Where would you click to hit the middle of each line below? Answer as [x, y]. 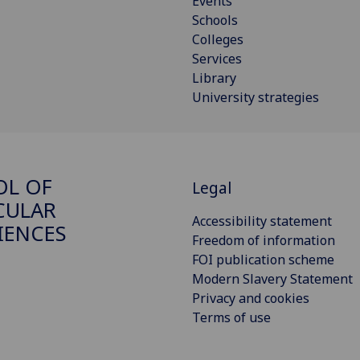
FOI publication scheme [263, 260]
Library [214, 78]
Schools [215, 20]
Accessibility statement [262, 221]
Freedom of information [264, 241]
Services [217, 59]
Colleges [218, 40]
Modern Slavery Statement [272, 279]
